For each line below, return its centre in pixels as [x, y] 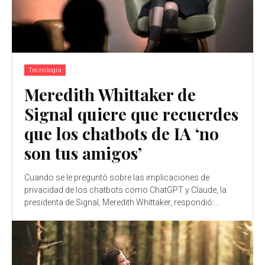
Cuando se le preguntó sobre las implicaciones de [117, 178]
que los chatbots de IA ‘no [122, 134]
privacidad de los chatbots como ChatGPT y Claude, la [125, 190]
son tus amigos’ [83, 153]
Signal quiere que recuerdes [131, 114]
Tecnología [45, 70]
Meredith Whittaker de [110, 95]
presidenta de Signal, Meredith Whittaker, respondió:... [122, 203]
